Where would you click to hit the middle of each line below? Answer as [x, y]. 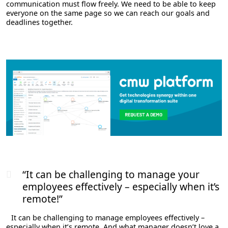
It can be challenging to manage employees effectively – [108, 217]
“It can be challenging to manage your [111, 174]
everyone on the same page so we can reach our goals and [108, 13]
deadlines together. [39, 22]
